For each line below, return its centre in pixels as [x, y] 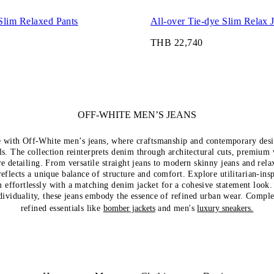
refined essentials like [62, 209]
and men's [176, 209]
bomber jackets [129, 209]
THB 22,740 [177, 43]
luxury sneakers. [225, 209]
